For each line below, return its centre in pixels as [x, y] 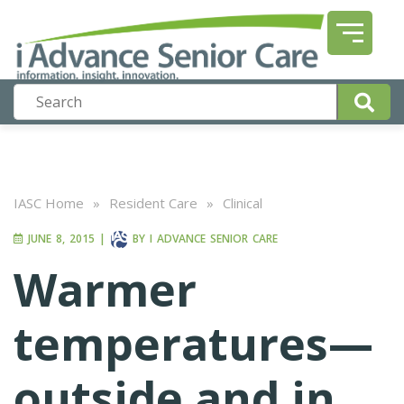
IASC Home [49, 203]
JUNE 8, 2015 [59, 239]
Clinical [243, 203]
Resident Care [153, 203]
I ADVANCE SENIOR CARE [214, 239]
